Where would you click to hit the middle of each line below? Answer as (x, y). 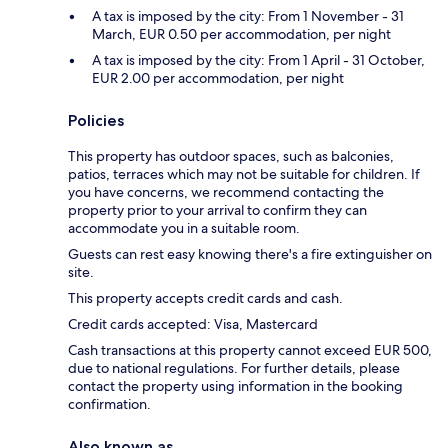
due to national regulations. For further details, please (234, 368)
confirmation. (109, 404)
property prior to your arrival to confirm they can (217, 210)
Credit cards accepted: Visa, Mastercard (193, 324)
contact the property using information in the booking (235, 386)
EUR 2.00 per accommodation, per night (218, 78)
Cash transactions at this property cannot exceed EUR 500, (250, 350)
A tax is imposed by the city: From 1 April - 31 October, (258, 60)
